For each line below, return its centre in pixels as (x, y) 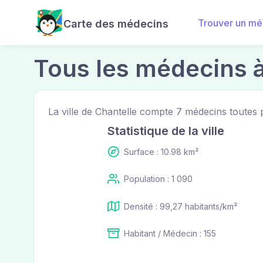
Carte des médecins (116, 24)
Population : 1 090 (158, 179)
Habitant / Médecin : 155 (170, 233)
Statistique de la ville (166, 131)
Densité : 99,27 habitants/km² (180, 206)
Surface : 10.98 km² (161, 152)
